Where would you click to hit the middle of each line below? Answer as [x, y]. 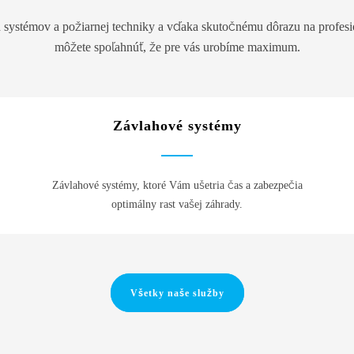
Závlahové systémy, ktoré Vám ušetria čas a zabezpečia [177, 185]
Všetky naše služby [177, 293]
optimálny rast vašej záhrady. [177, 204]
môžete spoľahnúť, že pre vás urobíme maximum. [177, 47]
